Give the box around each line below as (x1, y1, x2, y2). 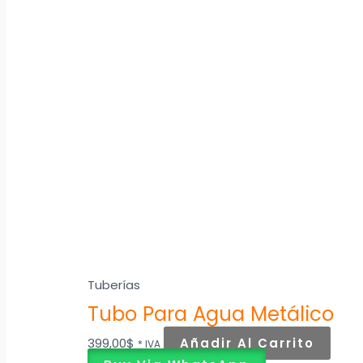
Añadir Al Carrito (180, 335, 315, 352)
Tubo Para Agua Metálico (88, 300, 335, 329)
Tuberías (88, 276, 141, 294)
